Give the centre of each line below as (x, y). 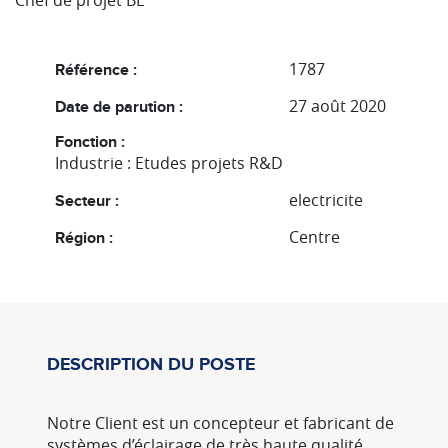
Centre (314, 237)
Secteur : (87, 201)
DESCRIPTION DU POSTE (151, 364)
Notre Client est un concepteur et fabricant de (220, 423)
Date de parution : (119, 107)
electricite (326, 200)
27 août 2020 (337, 106)
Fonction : (90, 142)
